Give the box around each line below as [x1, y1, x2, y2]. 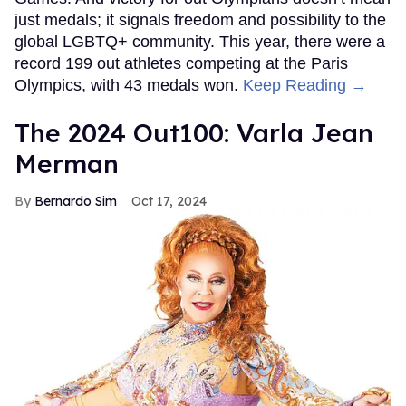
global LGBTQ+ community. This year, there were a [14, 32, 385, 51]
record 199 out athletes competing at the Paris [14, 53, 348, 72]
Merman [14, 147, 119, 179]
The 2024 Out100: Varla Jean [14, 116, 373, 149]
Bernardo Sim [34, 192, 117, 209]
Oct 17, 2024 [131, 192, 207, 209]
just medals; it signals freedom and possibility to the [14, 10, 386, 29]
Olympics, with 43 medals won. [14, 75, 243, 94]
